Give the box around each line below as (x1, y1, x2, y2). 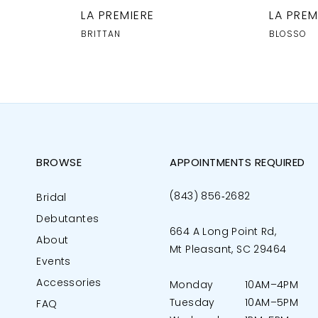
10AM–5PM (245, 297, 299, 309)
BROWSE (36, 158, 82, 169)
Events (36, 256, 71, 268)
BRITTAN (81, 30, 121, 39)
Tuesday (170, 297, 215, 309)
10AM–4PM (245, 280, 299, 291)
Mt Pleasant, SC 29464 (170, 244, 287, 256)
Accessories (36, 278, 102, 289)
